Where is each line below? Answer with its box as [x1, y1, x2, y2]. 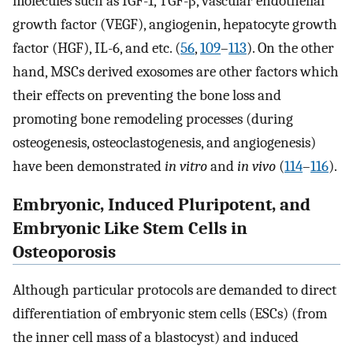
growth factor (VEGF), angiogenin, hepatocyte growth [13, 15, 337, 33]
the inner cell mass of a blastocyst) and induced [13, 329, 299, 347]
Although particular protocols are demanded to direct [13, 281, 336, 299]
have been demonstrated [13, 157, 165, 175]
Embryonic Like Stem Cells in [13, 217, 247, 239]
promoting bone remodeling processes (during [13, 110, 293, 128]
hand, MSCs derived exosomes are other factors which [13, 62, 339, 80]
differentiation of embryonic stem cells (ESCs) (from [13, 305, 327, 323]
